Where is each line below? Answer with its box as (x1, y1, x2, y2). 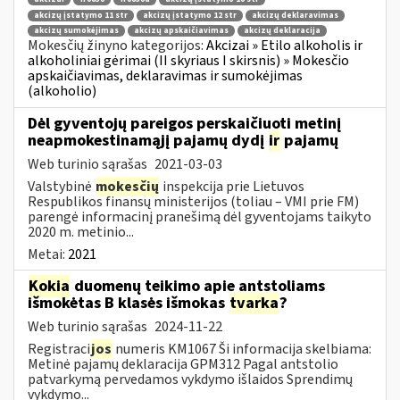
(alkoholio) (28, 81, 96, 102)
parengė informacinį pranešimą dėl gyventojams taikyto (28, 206, 371, 227)
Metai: (28, 244, 68, 264)
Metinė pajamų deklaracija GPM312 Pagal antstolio (28, 354, 338, 374)
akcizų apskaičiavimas (134, 25, 229, 37)
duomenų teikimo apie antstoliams (71, 274, 325, 297)
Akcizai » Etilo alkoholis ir (206, 36, 362, 56)
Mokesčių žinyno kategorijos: (28, 36, 206, 56)
